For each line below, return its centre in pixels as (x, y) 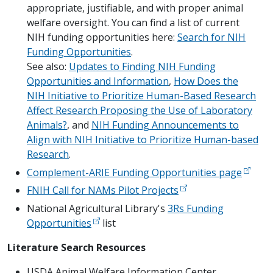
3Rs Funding (196, 208)
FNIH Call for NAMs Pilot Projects (103, 190)
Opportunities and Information (98, 81)
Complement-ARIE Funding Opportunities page (134, 172)
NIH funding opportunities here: (102, 37)
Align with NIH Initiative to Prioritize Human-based (143, 139)
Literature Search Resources (76, 247)
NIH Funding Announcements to (165, 125)
